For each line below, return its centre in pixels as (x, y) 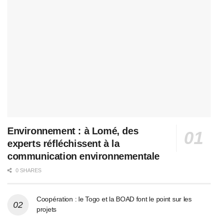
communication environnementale (84, 156)
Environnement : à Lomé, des (73, 131)
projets (47, 209)
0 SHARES (28, 170)
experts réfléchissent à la (64, 143)
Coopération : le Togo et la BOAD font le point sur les (114, 199)
